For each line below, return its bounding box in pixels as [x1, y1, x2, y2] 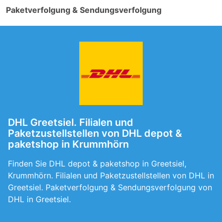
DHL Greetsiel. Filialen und [8, 116, 133, 128]
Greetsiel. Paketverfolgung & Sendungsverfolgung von [8, 182, 212, 192]
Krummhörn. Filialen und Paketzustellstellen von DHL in [8, 170, 214, 180]
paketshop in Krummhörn [8, 138, 129, 150]
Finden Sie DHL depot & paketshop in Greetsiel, [8, 159, 186, 168]
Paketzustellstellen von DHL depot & [8, 127, 182, 139]
